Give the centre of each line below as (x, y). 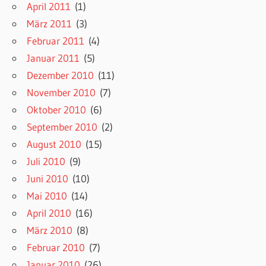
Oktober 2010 (57, 110)
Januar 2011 (53, 58)
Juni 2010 (48, 179)
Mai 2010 (47, 196)
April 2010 (49, 213)
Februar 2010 (56, 248)
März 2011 (50, 24)
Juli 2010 (46, 161)
